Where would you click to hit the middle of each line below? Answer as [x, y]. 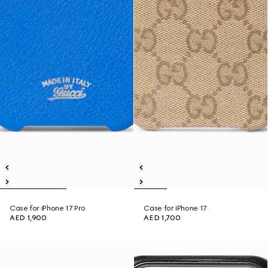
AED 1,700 [162, 218]
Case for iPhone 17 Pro [48, 208]
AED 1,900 [28, 218]
